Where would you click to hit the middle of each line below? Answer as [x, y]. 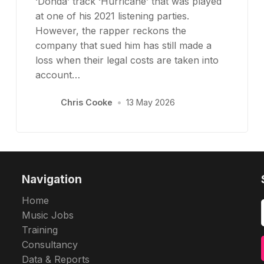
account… [57, 75]
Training [40, 230]
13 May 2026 [151, 103]
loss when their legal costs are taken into [127, 60]
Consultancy [50, 245]
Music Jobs [48, 215]
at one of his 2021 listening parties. [112, 16]
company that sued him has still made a [123, 45]
